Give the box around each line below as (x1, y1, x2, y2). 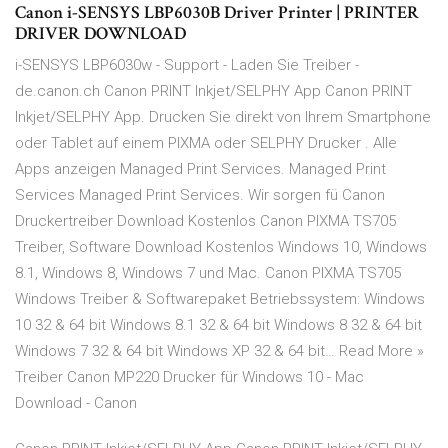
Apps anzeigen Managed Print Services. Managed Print (15, 160, 386, 179)
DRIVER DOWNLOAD (15, 22, 186, 46)
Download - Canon (15, 394, 137, 413)
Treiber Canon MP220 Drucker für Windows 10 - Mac (15, 368, 364, 387)
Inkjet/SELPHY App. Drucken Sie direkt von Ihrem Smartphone (15, 108, 431, 127)
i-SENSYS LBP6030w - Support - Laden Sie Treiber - (15, 56, 359, 75)
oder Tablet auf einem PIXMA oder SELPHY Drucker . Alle (15, 134, 397, 153)
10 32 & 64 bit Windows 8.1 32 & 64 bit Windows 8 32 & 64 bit (15, 316, 422, 335)
